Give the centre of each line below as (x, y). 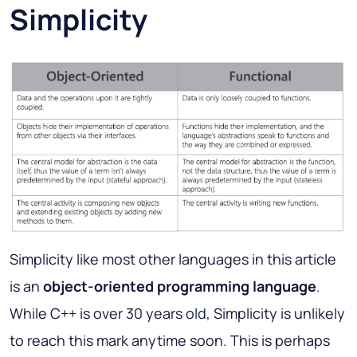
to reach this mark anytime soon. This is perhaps (170, 341)
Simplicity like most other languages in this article (173, 259)
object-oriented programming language (180, 286)
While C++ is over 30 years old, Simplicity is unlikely (177, 314)
